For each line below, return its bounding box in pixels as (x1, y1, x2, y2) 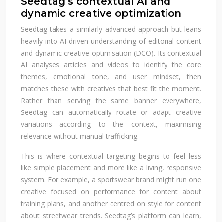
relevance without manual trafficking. (21, 131, 139, 141)
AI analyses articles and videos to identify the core (21, 59, 201, 69)
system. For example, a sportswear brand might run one (21, 174, 201, 184)
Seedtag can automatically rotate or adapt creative (21, 107, 201, 117)
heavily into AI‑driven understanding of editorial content (21, 36, 201, 46)
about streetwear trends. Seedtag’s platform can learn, (21, 210, 201, 220)
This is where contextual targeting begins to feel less (21, 151, 201, 161)
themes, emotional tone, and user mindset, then (21, 71, 201, 81)
